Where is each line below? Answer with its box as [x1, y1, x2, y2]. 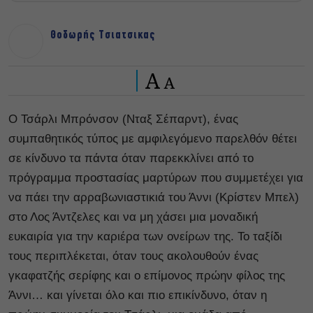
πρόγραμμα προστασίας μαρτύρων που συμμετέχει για [8, 170, 303, 184]
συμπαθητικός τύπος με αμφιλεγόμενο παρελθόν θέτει [8, 131, 297, 145]
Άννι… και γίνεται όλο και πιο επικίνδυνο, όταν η [8, 288, 267, 302]
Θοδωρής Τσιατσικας [50, 28, 156, 42]
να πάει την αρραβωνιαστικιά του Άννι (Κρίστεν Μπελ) [8, 190, 299, 204]
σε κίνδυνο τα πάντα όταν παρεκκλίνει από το [8, 151, 254, 165]
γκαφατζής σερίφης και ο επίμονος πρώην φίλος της [8, 268, 285, 282]
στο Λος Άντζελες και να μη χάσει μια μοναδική [8, 210, 258, 224]
